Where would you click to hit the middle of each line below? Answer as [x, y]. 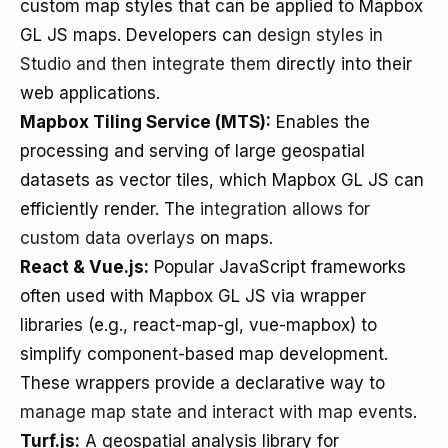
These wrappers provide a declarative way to [202, 383]
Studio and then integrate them [145, 64]
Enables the [320, 122]
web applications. [90, 93]
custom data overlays [107, 238]
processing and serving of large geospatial [192, 151]
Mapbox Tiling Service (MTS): [145, 122]
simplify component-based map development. [204, 354]
